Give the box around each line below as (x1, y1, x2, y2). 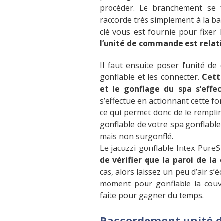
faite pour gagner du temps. (100, 190, 204, 201)
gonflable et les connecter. (100, 72, 202, 83)
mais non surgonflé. (100, 131, 173, 142)
